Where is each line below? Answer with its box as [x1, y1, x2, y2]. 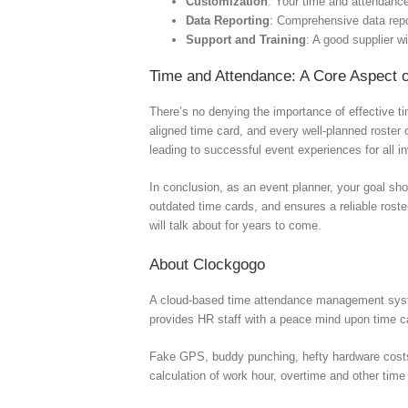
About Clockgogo [149, 255, 266, 273]
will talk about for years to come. [149, 218, 322, 232]
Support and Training [186, 32, 307, 46]
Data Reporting [186, 13, 270, 27]
